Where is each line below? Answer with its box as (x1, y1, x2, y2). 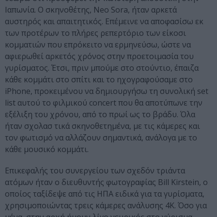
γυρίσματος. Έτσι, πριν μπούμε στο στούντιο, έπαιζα (5, 62, 199, 74)
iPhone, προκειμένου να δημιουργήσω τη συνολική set (5, 86, 208, 97)
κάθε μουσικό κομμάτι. (5, 144, 89, 155)
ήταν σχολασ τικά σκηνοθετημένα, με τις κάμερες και (5, 121, 200, 132)
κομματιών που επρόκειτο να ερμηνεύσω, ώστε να (5, 39, 191, 50)
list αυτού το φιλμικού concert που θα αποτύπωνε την (5, 97, 202, 108)
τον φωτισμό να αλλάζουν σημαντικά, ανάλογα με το (5, 132, 197, 143)
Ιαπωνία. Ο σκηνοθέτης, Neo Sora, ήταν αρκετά (5, 4, 177, 15)
